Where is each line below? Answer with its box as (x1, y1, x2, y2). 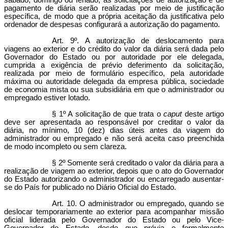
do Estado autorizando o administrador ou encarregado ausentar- (4, 175, 224, 183)
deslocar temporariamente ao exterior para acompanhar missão (4, 208, 224, 216)
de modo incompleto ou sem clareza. (4, 142, 127, 151)
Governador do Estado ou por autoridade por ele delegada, (4, 53, 224, 61)
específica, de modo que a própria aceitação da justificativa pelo (4, 12, 224, 20)
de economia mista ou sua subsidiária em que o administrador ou (4, 85, 224, 94)
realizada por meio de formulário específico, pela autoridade (4, 69, 224, 77)
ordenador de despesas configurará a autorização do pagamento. (4, 20, 220, 28)
